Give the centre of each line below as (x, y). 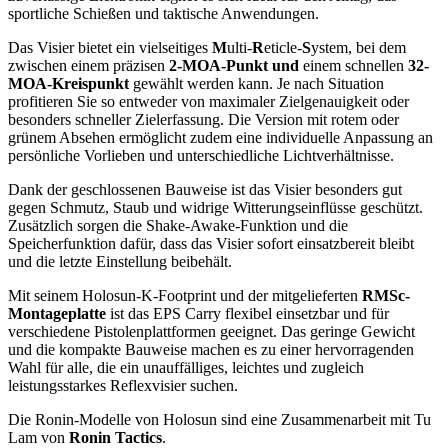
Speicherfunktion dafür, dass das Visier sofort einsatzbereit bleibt (211, 244)
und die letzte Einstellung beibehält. (120, 262)
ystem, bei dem (358, 48)
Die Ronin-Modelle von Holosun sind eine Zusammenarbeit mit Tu (219, 420)
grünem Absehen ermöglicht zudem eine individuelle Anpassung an (220, 138)
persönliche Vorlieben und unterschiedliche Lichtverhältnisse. (201, 156)
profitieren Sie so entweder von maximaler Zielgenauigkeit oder (208, 102)
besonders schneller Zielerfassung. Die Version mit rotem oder (203, 120)
